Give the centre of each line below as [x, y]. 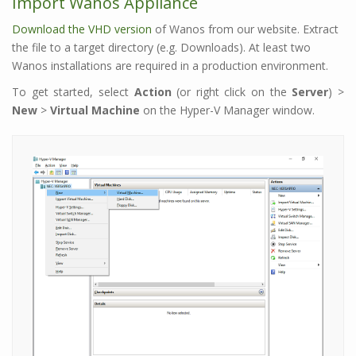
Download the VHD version [82, 29]
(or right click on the [234, 92]
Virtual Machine [95, 110]
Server [310, 92]
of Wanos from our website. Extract [245, 29]
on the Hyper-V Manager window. [227, 110]
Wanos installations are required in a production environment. [170, 66]
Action [155, 92]
